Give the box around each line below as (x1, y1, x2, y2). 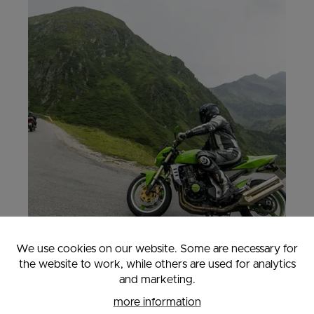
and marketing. (118, 274, 196, 285)
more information (113, 296, 201, 308)
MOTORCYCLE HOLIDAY (95, 282, 219, 293)
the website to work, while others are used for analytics (18, 259, 296, 270)
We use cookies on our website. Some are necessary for (16, 243, 298, 254)
